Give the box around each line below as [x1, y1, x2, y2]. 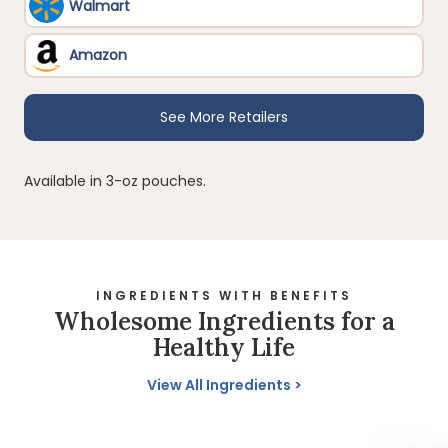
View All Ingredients [146, 375, 291, 396]
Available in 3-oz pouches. [24, 171, 206, 192]
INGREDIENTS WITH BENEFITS [96, 287, 352, 305]
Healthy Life [153, 332, 295, 364]
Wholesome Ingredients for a [53, 306, 395, 338]
